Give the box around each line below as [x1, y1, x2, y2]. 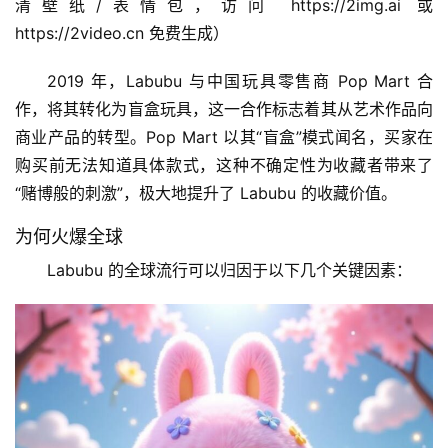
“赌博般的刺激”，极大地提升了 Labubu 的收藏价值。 [15, 183, 397, 204]
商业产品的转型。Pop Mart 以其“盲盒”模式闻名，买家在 [15, 127, 433, 148]
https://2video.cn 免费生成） [15, 23, 229, 44]
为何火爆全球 [15, 226, 123, 248]
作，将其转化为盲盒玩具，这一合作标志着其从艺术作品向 [15, 99, 433, 120]
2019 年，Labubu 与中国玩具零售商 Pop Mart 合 [47, 71, 433, 92]
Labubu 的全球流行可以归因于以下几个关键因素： [47, 260, 412, 281]
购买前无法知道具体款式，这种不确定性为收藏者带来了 [15, 155, 433, 176]
